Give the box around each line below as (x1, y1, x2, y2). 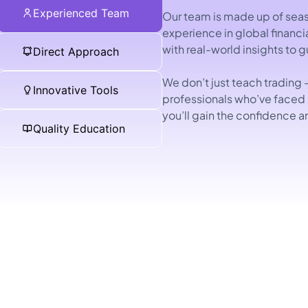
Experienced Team (33, 6, 129, 20)
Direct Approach (33, 45, 119, 58)
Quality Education (33, 122, 125, 135)
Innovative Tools (33, 83, 118, 97)
